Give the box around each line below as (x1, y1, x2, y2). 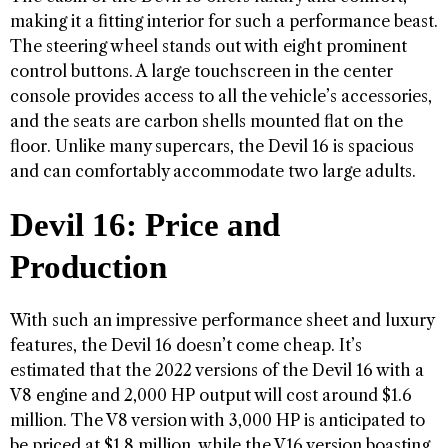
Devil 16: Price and (10, 206, 280, 243)
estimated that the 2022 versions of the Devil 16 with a (10, 359, 424, 380)
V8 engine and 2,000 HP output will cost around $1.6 (10, 384, 412, 405)
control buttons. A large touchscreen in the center (10, 60, 393, 81)
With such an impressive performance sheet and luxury (10, 309, 434, 330)
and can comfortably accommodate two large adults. (10, 160, 416, 181)
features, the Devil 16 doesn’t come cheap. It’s (10, 334, 362, 355)
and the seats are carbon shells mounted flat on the (10, 110, 403, 131)
